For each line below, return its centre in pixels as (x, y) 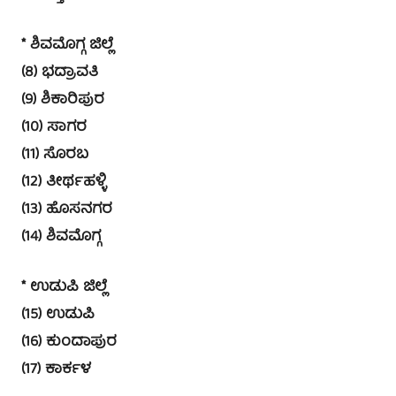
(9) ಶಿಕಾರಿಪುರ (63, 100)
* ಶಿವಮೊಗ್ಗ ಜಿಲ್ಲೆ (67, 45)
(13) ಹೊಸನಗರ (67, 209)
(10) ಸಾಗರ (54, 127)
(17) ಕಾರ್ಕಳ (56, 369)
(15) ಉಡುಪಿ (58, 315)
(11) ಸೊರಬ (55, 155)
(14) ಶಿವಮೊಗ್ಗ (61, 237)
